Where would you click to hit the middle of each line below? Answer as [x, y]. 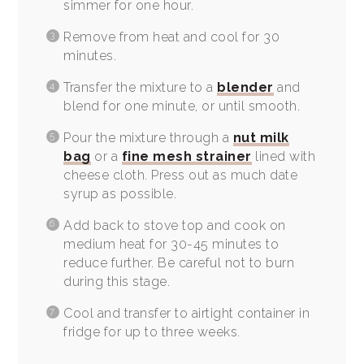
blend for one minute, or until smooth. [184, 106]
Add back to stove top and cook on [175, 225]
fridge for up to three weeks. [158, 331]
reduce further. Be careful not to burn [179, 262]
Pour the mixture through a [148, 137]
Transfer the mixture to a [141, 87]
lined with [284, 156]
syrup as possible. [122, 193]
